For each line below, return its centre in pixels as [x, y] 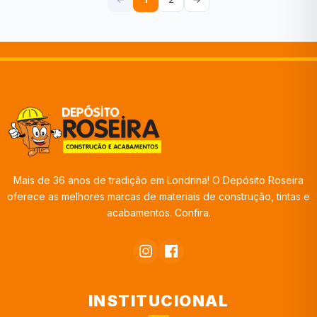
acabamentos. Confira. [158, 213]
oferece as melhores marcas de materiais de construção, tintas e [158, 197]
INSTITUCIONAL [158, 300]
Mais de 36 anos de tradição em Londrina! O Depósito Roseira [158, 180]
